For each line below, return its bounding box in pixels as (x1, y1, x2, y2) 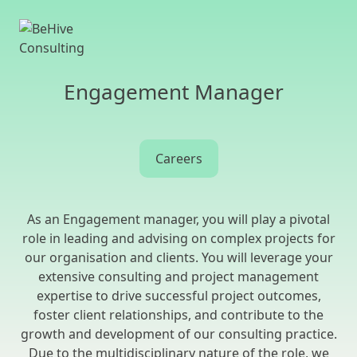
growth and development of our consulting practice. (20, 325, 337, 343)
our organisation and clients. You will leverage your (24, 249, 333, 266)
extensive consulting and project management (38, 268, 319, 285)
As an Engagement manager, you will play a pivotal (27, 210, 330, 228)
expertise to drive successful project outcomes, (36, 287, 321, 304)
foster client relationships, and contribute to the (33, 306, 324, 324)
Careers (155, 150, 202, 167)
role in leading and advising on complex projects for (22, 229, 335, 247)
